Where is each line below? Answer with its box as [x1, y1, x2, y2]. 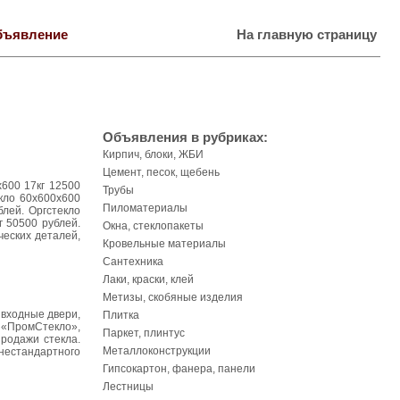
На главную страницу [237, 28, 377, 42]
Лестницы [103, 380, 154, 393]
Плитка [103, 309, 139, 321]
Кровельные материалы [103, 237, 226, 250]
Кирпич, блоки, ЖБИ [103, 148, 204, 161]
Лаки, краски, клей [103, 273, 194, 286]
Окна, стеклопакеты [103, 220, 204, 232]
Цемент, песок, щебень [103, 166, 220, 179]
